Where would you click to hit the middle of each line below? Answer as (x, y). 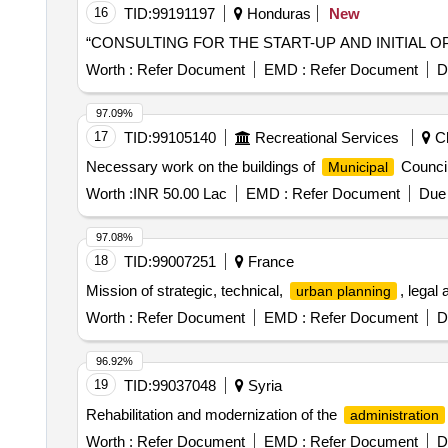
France (268, 257)
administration (394, 411)
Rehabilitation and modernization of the (213, 410)
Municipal (357, 163)
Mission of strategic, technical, (186, 286)
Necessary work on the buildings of (202, 162)
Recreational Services (326, 133)
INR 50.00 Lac (179, 189)
